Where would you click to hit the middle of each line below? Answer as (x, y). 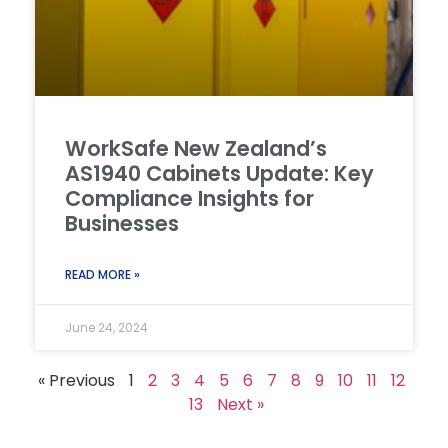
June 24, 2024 (106, 327)
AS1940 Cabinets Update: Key (219, 173)
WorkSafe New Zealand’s (196, 148)
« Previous (76, 380)
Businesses (122, 223)
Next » (240, 404)
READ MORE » (102, 274)
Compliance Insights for (189, 198)
